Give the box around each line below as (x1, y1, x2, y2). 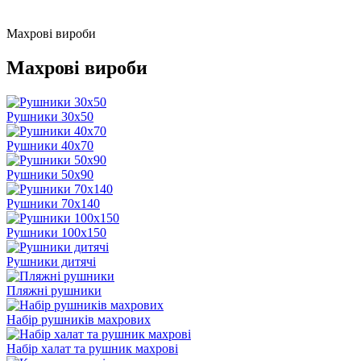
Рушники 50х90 (6, 167, 93, 181)
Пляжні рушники (6, 283, 102, 297)
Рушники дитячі (6, 254, 96, 268)
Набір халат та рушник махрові (6, 341, 178, 355)
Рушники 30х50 (6, 109, 93, 123)
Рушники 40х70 (6, 138, 93, 152)
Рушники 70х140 (6, 196, 100, 210)
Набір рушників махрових (6, 312, 151, 326)
